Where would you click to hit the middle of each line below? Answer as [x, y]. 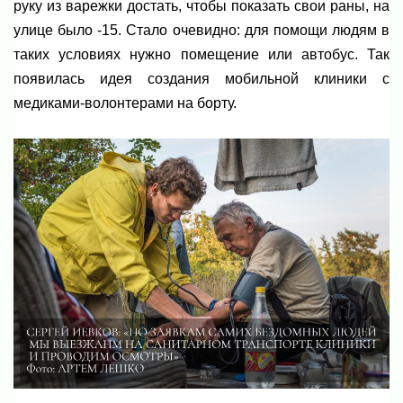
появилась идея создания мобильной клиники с [201, 79]
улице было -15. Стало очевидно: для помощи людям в [201, 31]
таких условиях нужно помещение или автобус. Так [201, 55]
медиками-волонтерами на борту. [125, 103]
